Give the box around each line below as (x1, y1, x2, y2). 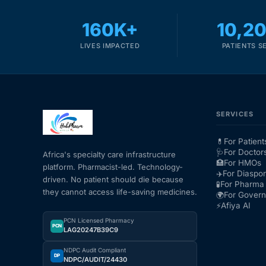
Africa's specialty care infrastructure (43, 149, 176, 159)
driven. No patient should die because (43, 174, 183, 184)
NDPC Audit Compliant (64, 246, 126, 254)
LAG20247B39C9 (64, 225, 118, 234)
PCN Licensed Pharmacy (64, 216, 134, 224)
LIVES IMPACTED (80, 41, 140, 50)
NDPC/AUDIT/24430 (64, 255, 127, 264)
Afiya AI (221, 200, 251, 210)
